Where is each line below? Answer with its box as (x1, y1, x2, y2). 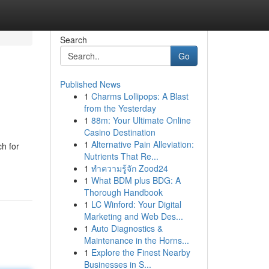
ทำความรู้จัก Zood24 (91, 162, 168, 174)
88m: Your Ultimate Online (91, 114, 191, 126)
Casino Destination (83, 126, 156, 138)
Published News (59, 78, 121, 90)
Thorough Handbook (83, 186, 163, 198)
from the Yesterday (83, 102, 156, 114)
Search (59, 34, 87, 46)
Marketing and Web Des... (83, 210, 183, 222)
